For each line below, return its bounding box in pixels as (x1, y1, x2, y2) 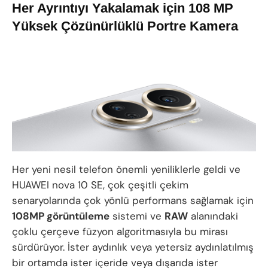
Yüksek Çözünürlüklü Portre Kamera (12, 19, 238, 34)
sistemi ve (109, 209, 165, 223)
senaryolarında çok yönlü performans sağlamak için (12, 193, 254, 207)
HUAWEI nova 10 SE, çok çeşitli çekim (12, 178, 188, 191)
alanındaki (188, 209, 238, 223)
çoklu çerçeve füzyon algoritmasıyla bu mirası (12, 224, 228, 238)
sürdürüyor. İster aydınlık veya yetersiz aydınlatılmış (12, 240, 254, 254)
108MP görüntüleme (12, 209, 109, 223)
